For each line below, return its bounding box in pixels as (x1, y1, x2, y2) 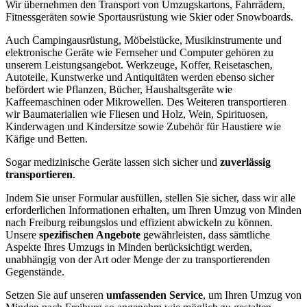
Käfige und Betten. (5, 132, 88, 145)
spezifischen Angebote (39, 228, 140, 241)
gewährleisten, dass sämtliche (140, 228, 270, 241)
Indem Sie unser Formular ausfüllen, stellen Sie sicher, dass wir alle (5, 191, 295, 204)
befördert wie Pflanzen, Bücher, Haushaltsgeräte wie (5, 83, 232, 95)
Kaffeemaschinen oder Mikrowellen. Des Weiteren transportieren (5, 95, 286, 108)
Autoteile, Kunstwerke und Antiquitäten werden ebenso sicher (5, 71, 274, 83)
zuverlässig (220, 156, 271, 168)
